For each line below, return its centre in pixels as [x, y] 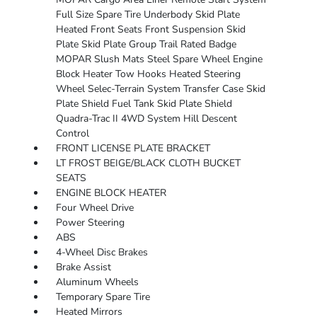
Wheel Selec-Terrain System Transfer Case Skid [160, 89]
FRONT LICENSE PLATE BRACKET [133, 149]
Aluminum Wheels [97, 282]
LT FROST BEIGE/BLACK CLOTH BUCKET [148, 163]
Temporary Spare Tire [103, 297]
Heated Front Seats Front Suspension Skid [150, 30]
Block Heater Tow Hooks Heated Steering [148, 74]
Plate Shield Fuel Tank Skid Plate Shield [144, 104]
